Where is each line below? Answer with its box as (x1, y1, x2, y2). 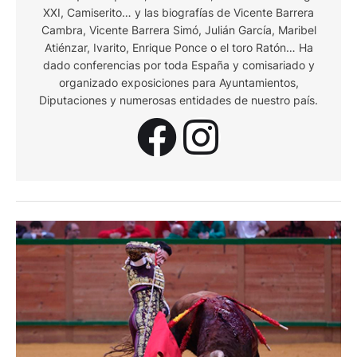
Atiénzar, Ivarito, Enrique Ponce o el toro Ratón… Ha (44, 41, 313, 54)
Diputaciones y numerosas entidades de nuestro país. (39, 93, 318, 107)
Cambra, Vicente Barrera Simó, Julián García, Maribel (41, 23, 316, 37)
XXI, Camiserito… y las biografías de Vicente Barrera (43, 6, 314, 19)
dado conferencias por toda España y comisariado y (42, 58, 315, 72)
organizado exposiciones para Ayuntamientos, (58, 76, 299, 89)
